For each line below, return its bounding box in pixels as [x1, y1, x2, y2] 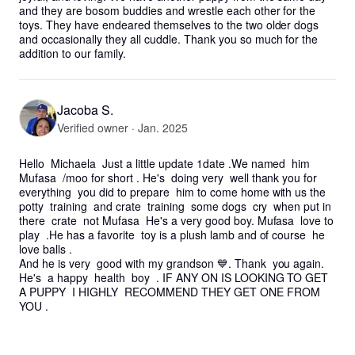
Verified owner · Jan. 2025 [57, 119, 188, 136]
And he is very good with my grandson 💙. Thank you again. [19, 255, 328, 271]
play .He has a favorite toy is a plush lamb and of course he [19, 227, 326, 242]
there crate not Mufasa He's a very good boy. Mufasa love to [19, 212, 334, 228]
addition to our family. [19, 45, 126, 61]
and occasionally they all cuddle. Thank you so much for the [19, 31, 319, 47]
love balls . [19, 241, 72, 257]
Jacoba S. [57, 100, 113, 119]
